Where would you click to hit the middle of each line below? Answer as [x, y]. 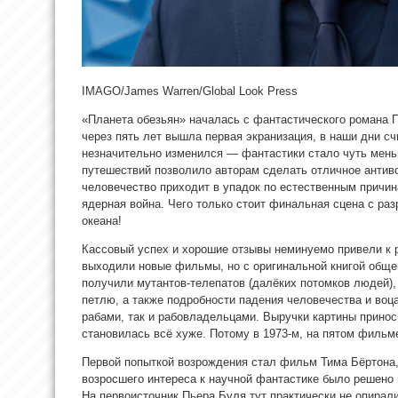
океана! [102, 220]
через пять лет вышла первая [164, 136]
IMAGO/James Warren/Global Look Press [190, 91]
